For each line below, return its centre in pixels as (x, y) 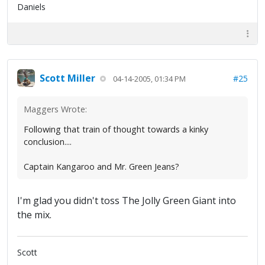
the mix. (34, 215)
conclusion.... (48, 142)
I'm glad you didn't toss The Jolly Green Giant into (127, 201)
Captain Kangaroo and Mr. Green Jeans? (101, 167)
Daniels (31, 7)
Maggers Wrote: (55, 109)
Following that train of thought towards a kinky (116, 130)
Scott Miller (67, 78)
